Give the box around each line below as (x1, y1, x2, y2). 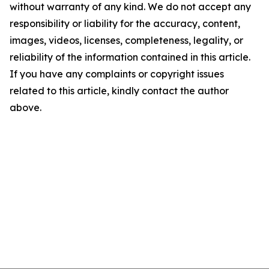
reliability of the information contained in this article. (10, 51, 250, 63)
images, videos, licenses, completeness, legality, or (10, 34, 243, 46)
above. (10, 101, 41, 113)
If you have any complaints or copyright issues (10, 68, 224, 80)
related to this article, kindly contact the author (10, 85, 229, 97)
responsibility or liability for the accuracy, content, (10, 17, 240, 29)
